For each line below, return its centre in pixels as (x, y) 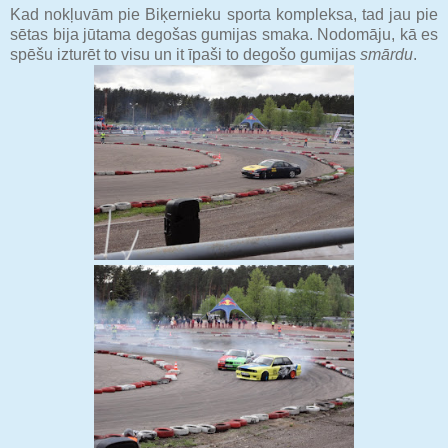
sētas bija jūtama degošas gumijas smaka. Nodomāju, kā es (224, 34)
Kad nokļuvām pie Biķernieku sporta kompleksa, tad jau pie (224, 14)
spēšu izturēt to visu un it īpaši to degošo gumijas (185, 54)
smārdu (386, 54)
